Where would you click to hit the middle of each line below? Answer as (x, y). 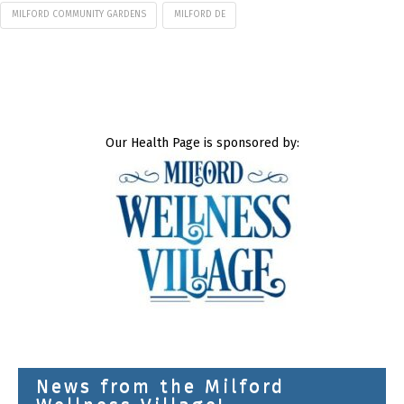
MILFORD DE (199, 15)
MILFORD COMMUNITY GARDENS (78, 15)
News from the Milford (161, 386)
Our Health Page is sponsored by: (202, 142)
